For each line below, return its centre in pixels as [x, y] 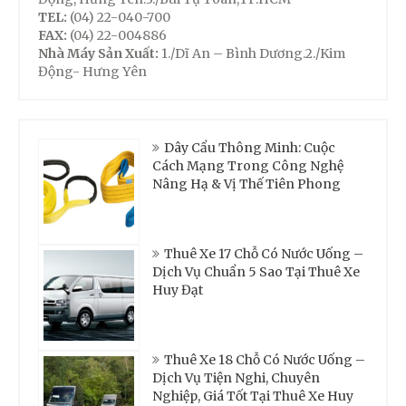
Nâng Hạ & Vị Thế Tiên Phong [246, 184]
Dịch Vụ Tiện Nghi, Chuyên [236, 378]
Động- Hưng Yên [92, 72]
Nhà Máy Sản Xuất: [100, 54]
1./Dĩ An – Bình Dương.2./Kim [253, 54]
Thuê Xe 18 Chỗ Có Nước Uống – [265, 360]
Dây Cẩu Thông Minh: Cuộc [250, 148]
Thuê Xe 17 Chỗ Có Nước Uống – [264, 254]
